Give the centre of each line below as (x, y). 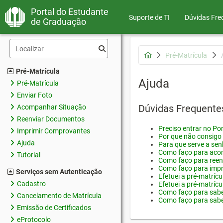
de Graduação (58, 22)
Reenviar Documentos (51, 119)
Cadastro (31, 184)
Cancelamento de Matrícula (59, 196)
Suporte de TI (149, 17)
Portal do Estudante (70, 12)
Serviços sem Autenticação (59, 172)
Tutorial (29, 155)
